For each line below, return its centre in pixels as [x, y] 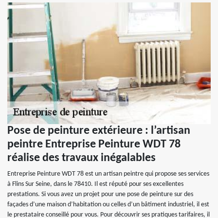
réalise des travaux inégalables [82, 158]
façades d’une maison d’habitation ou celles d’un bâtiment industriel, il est [108, 205]
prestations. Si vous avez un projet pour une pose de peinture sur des [100, 194]
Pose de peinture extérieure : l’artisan [99, 131]
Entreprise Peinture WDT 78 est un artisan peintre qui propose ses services [108, 174]
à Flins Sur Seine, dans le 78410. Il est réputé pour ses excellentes [95, 184]
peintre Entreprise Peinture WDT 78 [94, 145]
